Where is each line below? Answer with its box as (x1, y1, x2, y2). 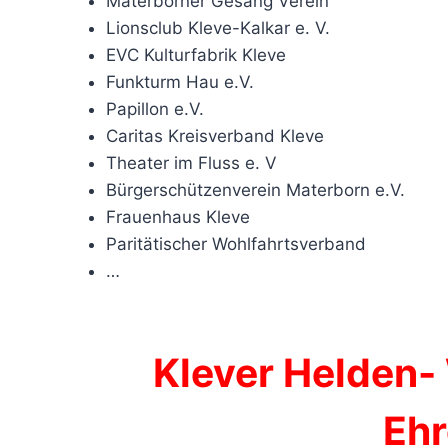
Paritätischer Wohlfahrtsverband (106, 233, 366, 254)
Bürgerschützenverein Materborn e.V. (106, 179, 405, 200)
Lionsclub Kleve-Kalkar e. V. (106, 17, 330, 38)
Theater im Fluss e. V (106, 152, 277, 173)
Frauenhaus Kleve (106, 206, 250, 227)
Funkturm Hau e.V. (106, 71, 254, 92)
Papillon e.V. (106, 98, 204, 119)
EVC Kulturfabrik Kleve (106, 44, 286, 65)
